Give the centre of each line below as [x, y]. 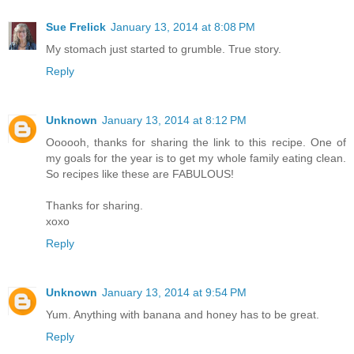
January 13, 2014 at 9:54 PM [174, 292]
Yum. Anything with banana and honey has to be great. [183, 314]
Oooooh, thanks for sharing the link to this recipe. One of [196, 142]
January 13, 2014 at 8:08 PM [183, 26]
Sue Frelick [76, 26]
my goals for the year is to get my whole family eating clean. [196, 158]
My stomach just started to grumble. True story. [164, 49]
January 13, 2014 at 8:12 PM [174, 120]
